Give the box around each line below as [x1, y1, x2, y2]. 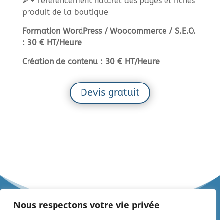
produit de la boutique [22, 7, 108, 17]
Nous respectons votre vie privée [13, 199, 160, 211]
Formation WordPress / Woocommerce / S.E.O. [22, 26, 196, 36]
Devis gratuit [80, 86, 139, 98]
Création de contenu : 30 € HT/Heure [22, 56, 160, 66]
